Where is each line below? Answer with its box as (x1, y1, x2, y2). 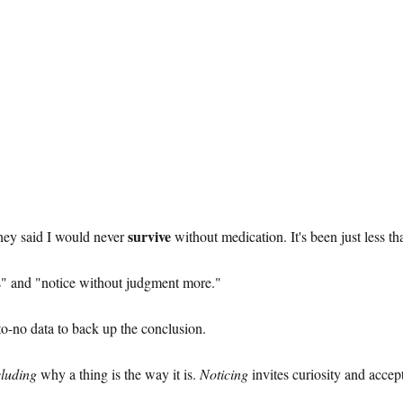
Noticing (200, 363, 248, 383)
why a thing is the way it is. (37, 363, 200, 383)
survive (128, 225, 171, 246)
